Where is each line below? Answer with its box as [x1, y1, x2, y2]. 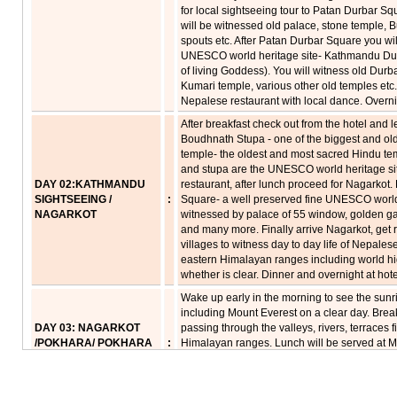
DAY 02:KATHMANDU [35, 178, 145, 191]
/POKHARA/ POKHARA [35, 337, 152, 349]
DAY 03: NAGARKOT [35, 322, 140, 334]
